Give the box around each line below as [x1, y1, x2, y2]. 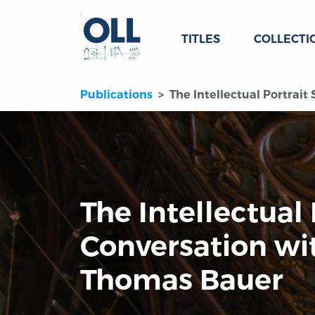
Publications [80, 88, 153, 102]
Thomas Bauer [80, 262, 283, 297]
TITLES [181, 32, 220, 46]
